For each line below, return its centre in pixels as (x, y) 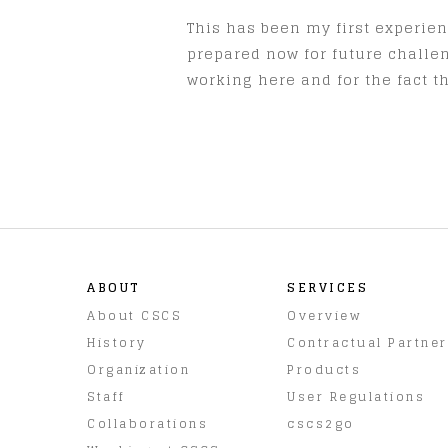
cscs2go (321, 423)
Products (324, 369)
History (117, 342)
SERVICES (327, 287)
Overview (324, 315)
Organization (138, 369)
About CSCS (134, 315)
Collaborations (147, 423)
